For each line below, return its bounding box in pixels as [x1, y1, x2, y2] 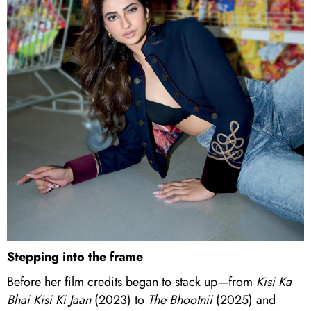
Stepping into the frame [7, 247, 143, 266]
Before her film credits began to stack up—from [7, 272, 256, 291]
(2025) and [212, 290, 276, 309]
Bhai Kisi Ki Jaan [7, 290, 91, 309]
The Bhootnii [148, 290, 212, 309]
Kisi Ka [256, 272, 292, 291]
